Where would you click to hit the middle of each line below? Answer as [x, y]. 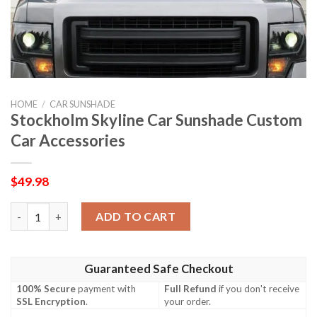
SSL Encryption [51, 301]
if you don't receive [258, 288]
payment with [106, 288]
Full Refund [191, 288]
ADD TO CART [136, 217]
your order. [188, 301]
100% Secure [46, 288]
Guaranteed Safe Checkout [158, 269]
